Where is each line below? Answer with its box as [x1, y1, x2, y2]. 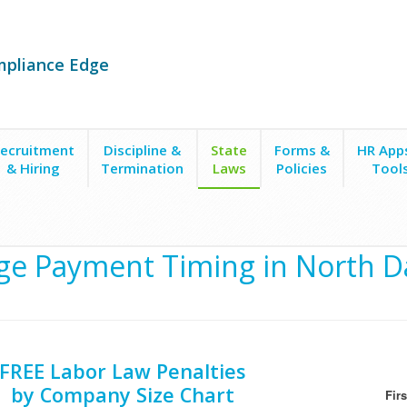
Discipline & [104, 141, 182, 159]
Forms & [273, 141, 330, 159]
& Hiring [5, 159, 60, 177]
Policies [276, 159, 328, 177]
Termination [101, 159, 184, 177]
